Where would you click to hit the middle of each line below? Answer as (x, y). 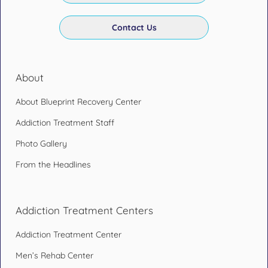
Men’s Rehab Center (54, 255)
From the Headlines (53, 165)
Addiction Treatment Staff (65, 123)
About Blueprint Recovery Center (78, 102)
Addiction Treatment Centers (84, 210)
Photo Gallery (41, 144)
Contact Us (134, 28)
